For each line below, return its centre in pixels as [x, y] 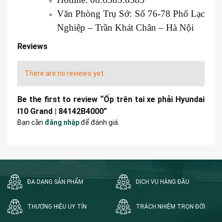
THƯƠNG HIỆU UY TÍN [57, 206]
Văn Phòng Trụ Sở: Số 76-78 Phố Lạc [131, 13]
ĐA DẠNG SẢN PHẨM [55, 182]
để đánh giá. [99, 122]
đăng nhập [62, 122]
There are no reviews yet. [65, 73]
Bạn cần [31, 122]
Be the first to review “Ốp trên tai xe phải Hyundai [111, 99]
